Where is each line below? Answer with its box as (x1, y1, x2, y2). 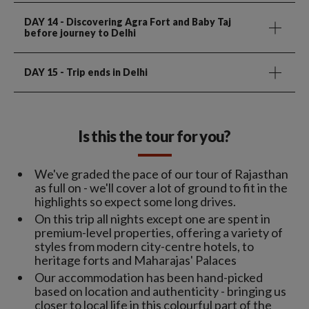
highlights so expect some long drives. (34, 194, 236, 210)
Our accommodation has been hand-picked (34, 270, 263, 286)
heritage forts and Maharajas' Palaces (34, 252, 237, 268)
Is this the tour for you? (78, 127, 231, 146)
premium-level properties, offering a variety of (34, 225, 283, 241)
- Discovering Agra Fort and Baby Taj (58, 16, 231, 28)
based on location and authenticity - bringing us (34, 283, 286, 299)
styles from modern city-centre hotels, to (34, 239, 254, 255)
